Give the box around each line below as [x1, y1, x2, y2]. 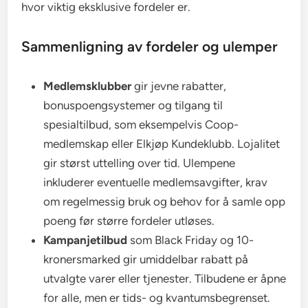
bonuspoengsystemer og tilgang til [43, 98, 223, 112]
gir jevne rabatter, [131, 78, 227, 93]
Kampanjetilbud [43, 232, 128, 247]
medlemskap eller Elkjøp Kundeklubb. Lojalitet [43, 136, 280, 151]
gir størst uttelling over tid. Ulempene [43, 155, 236, 170]
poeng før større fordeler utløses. [43, 213, 215, 228]
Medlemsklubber [43, 78, 132, 93]
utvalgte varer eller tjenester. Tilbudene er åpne [43, 271, 287, 285]
